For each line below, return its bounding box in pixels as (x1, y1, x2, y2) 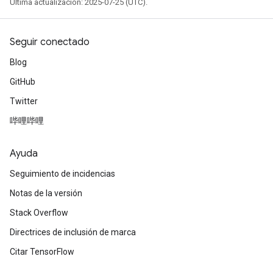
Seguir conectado (10, 36, 90, 48)
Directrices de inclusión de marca (10, 227, 136, 237)
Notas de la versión (10, 188, 82, 198)
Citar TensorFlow (10, 247, 74, 257)
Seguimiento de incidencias (10, 169, 115, 179)
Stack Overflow (10, 208, 68, 218)
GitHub (10, 77, 35, 87)
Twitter (10, 96, 38, 106)
